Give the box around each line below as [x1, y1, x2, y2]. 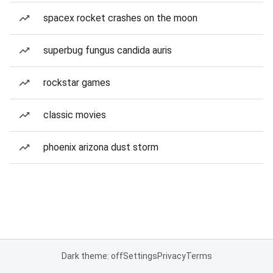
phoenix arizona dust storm [43, 141, 158, 153]
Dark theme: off [61, 251, 123, 261]
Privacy [157, 251, 186, 261]
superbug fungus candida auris [43, 44, 172, 56]
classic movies [43, 109, 106, 121]
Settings [122, 251, 157, 261]
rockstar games [43, 77, 110, 88]
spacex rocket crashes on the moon [43, 12, 197, 24]
